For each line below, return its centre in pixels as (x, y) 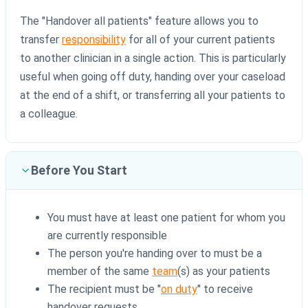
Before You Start (79, 170)
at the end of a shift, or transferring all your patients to (153, 96)
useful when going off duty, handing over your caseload (153, 77)
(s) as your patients (224, 272)
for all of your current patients (200, 40)
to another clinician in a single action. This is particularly (153, 58)
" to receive (225, 289)
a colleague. (49, 114)
